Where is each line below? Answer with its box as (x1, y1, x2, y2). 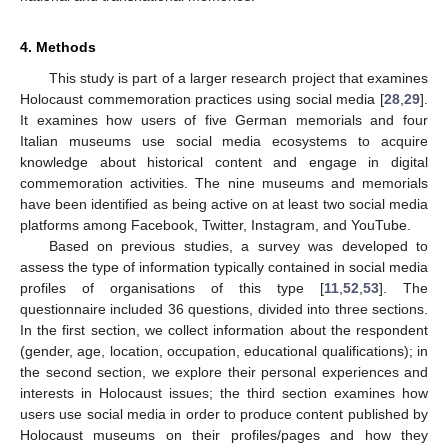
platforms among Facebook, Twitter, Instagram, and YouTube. (20, 216, 411, 233)
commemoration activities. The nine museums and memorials (20, 174, 428, 191)
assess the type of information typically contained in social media (20, 258, 428, 275)
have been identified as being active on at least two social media (20, 195, 428, 212)
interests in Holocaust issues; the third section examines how (20, 384, 428, 401)
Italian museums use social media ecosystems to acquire (20, 132, 428, 149)
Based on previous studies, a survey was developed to (48, 237, 428, 254)
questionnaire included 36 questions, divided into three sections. (20, 300, 428, 317)
